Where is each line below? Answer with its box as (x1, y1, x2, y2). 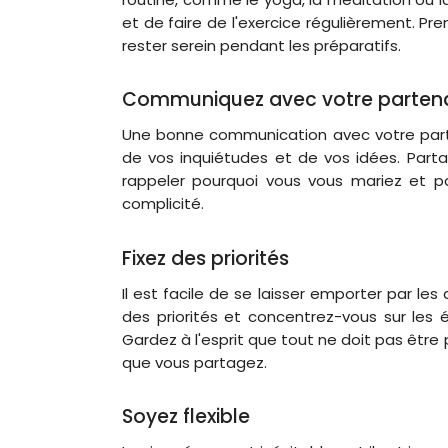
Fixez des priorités (122, 244, 289, 272)
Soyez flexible (122, 403, 250, 430)
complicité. (122, 193, 204, 214)
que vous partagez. (122, 351, 267, 373)
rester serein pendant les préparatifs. (122, 34, 401, 56)
